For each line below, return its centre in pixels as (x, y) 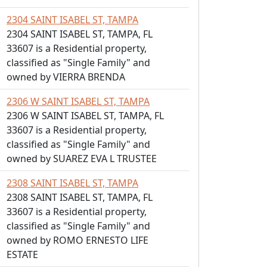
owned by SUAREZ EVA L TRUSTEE (82, 159)
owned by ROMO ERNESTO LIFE (77, 240)
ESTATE (22, 254)
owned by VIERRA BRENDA (66, 77)
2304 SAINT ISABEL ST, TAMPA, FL (80, 34)
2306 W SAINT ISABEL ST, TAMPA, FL (85, 116)
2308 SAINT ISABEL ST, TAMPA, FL (80, 197)
